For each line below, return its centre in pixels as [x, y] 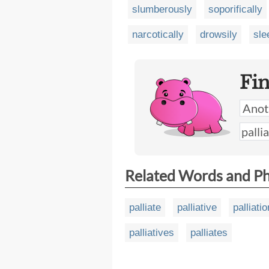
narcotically [158, 35]
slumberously [162, 10]
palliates [209, 233]
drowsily [219, 35]
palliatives [152, 233]
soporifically [235, 10]
